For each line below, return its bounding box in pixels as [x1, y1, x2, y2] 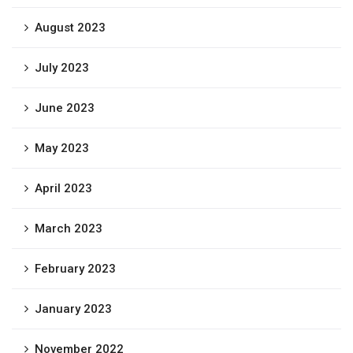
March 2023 [35, 221, 102, 236]
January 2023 [35, 302, 112, 316]
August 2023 [35, 20, 106, 35]
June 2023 [35, 101, 95, 115]
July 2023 [35, 61, 89, 75]
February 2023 [35, 262, 116, 276]
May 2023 [35, 141, 89, 155]
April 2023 [35, 181, 92, 195]
